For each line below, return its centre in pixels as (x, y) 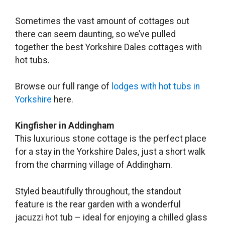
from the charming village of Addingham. (94, 165)
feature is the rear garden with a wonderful (98, 204)
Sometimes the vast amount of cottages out (102, 21)
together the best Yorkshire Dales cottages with (108, 47)
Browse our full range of (63, 87)
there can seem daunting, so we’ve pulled (95, 34)
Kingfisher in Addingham (65, 126)
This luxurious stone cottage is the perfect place (111, 139)
